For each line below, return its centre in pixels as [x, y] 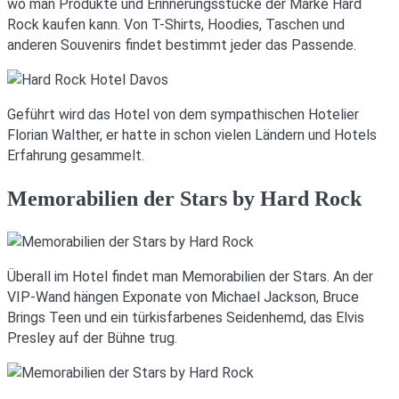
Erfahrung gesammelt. [76, 156]
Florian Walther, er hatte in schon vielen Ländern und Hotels [192, 135]
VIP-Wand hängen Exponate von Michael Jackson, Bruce [183, 297]
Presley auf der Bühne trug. [92, 338]
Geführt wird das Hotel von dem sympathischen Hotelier [183, 115]
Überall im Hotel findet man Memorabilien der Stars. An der [190, 276]
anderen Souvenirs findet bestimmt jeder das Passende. [182, 45]
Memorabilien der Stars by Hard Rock [184, 199]
